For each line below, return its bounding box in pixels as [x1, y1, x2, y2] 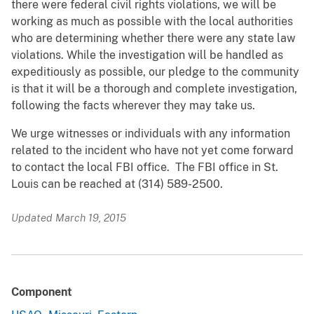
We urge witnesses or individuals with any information [11, 127, 290, 141]
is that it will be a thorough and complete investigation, [11, 82, 297, 96]
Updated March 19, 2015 [11, 212, 126, 224]
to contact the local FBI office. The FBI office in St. [11, 161, 278, 175]
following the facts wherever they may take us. [11, 99, 258, 113]
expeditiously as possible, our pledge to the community [11, 65, 299, 79]
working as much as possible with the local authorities [11, 15, 293, 29]
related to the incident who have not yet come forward [11, 144, 294, 158]
